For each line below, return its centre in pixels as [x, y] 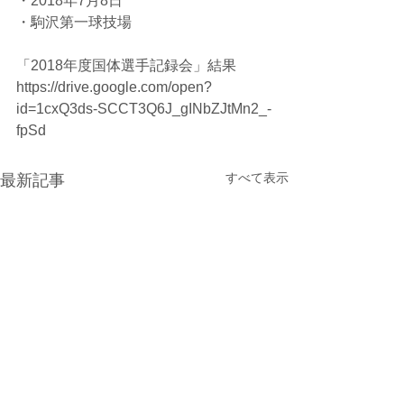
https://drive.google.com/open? [114, 87]
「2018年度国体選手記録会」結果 [126, 65]
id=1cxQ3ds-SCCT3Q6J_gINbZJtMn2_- [144, 109]
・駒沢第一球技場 [74, 22]
